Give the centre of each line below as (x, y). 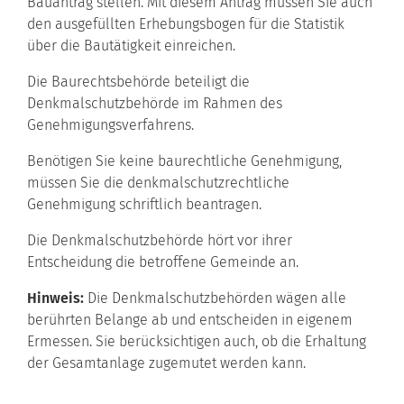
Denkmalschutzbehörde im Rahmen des (155, 103)
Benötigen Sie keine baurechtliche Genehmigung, (184, 161)
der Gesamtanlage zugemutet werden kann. (166, 363)
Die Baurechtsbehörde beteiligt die (138, 81)
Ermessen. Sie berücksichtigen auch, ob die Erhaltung (197, 341)
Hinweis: (55, 298)
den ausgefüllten (83, 23)
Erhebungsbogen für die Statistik (242, 23)
